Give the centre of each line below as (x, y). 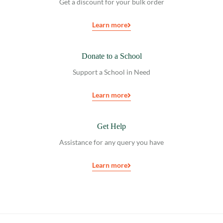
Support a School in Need (111, 72)
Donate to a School (111, 56)
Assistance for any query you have (111, 142)
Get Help (111, 126)
